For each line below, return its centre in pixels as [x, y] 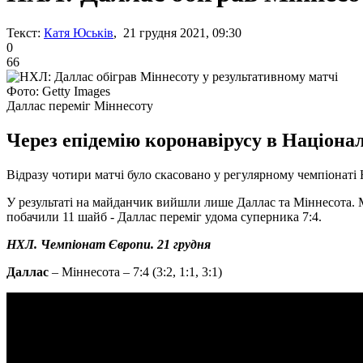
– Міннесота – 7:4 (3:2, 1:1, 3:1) [135, 271]
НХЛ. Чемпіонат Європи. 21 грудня [109, 244]
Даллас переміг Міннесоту [80, 105]
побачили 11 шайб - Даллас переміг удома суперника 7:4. [164, 216]
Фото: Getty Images [58, 91]
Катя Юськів [79, 32]
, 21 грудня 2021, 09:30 [177, 32]
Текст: [23, 32]
